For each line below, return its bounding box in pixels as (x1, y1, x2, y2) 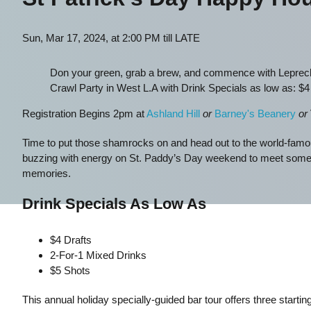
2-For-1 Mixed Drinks (49, 249, 146, 261)
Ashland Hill (146, 108, 200, 119)
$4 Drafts (49, 234, 92, 246)
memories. (22, 167, 71, 179)
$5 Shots (49, 264, 90, 276)
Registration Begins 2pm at (22, 108, 146, 119)
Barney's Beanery (214, 108, 296, 119)
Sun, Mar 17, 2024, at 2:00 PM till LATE (22, 32, 200, 44)
